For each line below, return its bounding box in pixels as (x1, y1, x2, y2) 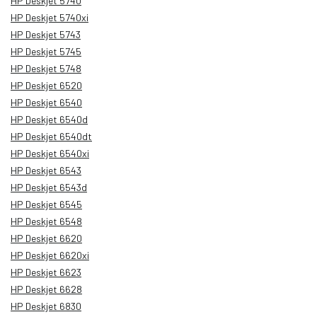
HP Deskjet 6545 (11, 197, 82, 210)
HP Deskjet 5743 (11, 28, 81, 40)
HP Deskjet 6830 (11, 299, 81, 312)
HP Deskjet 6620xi (11, 248, 89, 261)
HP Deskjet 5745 (11, 45, 81, 57)
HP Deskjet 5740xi (11, 11, 88, 23)
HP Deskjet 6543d (11, 180, 87, 193)
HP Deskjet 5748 (11, 62, 81, 74)
